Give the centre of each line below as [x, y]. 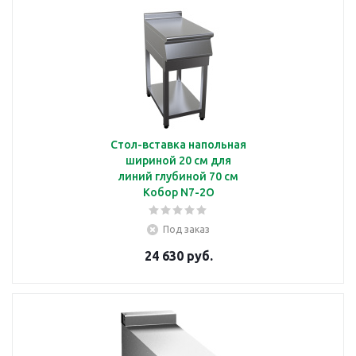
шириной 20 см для [178, 160]
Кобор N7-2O [178, 192]
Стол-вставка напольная [178, 144]
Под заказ [186, 229]
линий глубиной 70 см [178, 176]
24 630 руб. [178, 255]
